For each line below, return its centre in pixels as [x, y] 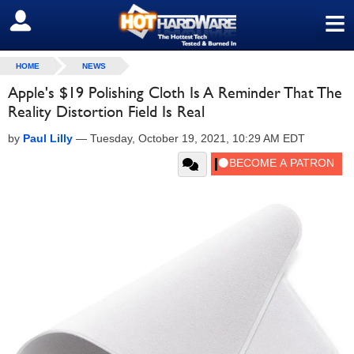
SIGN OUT [46, 21]
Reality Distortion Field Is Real [106, 111]
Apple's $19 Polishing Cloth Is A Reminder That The [175, 92]
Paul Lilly [48, 138]
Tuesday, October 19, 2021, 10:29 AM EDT [198, 138]
